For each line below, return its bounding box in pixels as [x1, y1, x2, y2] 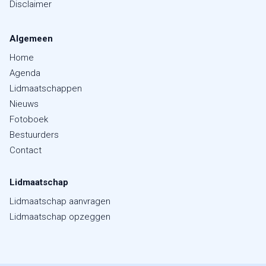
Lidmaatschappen [9, 83, 82, 94]
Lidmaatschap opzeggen [9, 211, 110, 223]
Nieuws [9, 99, 39, 110]
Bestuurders [9, 129, 59, 141]
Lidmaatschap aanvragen [9, 196, 110, 207]
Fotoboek [9, 114, 48, 125]
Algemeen [9, 33, 53, 45]
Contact [9, 145, 42, 156]
